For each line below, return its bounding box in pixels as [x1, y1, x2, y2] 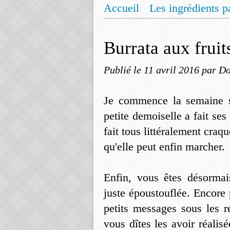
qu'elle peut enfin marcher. [104, 140, 225, 153]
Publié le [104, 64, 144, 75]
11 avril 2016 [144, 64, 202, 75]
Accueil [104, 2, 139, 14]
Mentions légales [114, 21, 192, 34]
